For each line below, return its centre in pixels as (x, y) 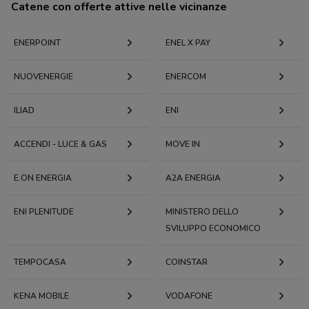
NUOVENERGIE (43, 77)
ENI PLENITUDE (44, 212)
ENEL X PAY (188, 43)
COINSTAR (187, 262)
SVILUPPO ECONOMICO (213, 229)
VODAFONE (189, 296)
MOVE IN (183, 144)
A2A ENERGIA (193, 178)
